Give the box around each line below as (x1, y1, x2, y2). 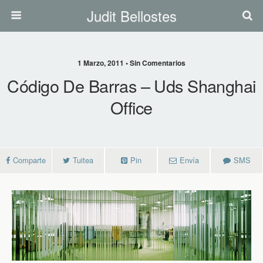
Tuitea (73, 154, 93, 166)
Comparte (13, 154, 46, 166)
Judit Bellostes (86, 5, 177, 26)
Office (110, 95, 153, 119)
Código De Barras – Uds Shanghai (7, 73, 256, 97)
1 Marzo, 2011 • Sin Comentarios (77, 58, 186, 68)
